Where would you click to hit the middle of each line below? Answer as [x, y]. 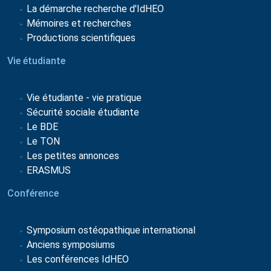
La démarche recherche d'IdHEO [95, 9]
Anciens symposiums [71, 245]
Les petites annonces [73, 156]
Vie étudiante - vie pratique [84, 98]
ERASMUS [49, 171]
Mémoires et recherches [79, 24]
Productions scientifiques [81, 38]
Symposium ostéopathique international [111, 230]
